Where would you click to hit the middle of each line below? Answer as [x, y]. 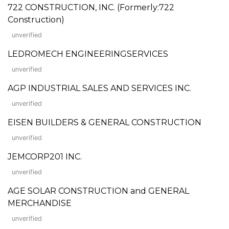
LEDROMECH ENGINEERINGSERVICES [88, 54]
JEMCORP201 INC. [45, 156]
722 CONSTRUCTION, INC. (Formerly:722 [91, 7]
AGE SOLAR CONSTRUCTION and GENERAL [98, 191]
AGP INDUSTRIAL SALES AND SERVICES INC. [99, 88]
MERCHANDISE [40, 203]
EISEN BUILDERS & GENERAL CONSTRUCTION [105, 122]
